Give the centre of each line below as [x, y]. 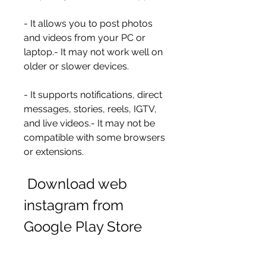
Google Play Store [83, 227]
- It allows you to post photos [88, 23]
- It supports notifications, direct [93, 95]
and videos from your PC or [85, 38]
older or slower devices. [76, 66]
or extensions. [54, 152]
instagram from [74, 205]
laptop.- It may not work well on [93, 52]
